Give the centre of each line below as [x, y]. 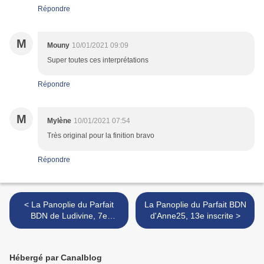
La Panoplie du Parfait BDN [195, 205]
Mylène [59, 121]
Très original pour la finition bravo [101, 136]
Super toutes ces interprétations [98, 60]
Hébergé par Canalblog [56, 258]
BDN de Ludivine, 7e [69, 216]
